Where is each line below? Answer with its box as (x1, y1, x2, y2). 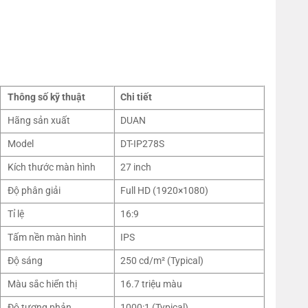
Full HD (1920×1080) (120, 184, 208, 197)
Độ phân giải (8, 184, 61, 197)
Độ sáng (8, 254, 43, 267)
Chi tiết (120, 91, 152, 103)
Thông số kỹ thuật (8, 91, 86, 103)
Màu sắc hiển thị (8, 278, 78, 290)
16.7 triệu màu (120, 278, 182, 290)
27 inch (120, 161, 151, 173)
